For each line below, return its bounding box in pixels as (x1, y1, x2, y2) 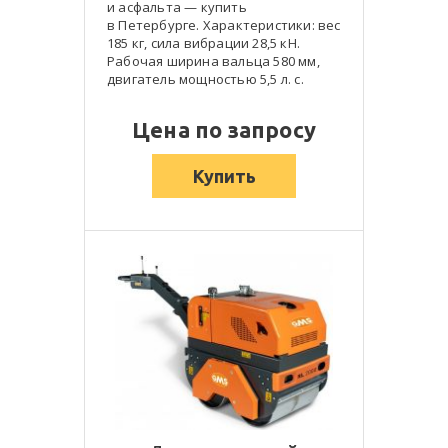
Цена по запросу (132, 116, 316, 142)
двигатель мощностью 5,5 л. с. (107, 70, 304, 89)
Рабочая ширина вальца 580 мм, (107, 52, 320, 71)
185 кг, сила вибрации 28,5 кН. (107, 34, 300, 53)
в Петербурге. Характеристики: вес (107, 16, 341, 35)
